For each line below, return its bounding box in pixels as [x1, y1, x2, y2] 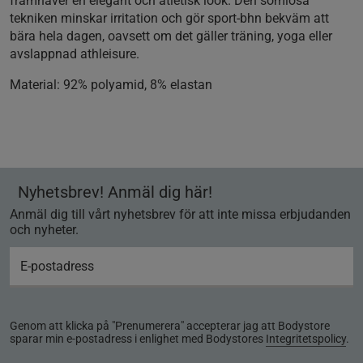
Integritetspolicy [266, 332, 346, 346]
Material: [10, 77, 60, 93]
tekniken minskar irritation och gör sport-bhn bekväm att [10, 11, 329, 27]
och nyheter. [10, 222, 79, 238]
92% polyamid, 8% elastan [60, 77, 212, 93]
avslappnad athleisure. [10, 46, 139, 62]
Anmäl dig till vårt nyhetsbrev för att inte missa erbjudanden [10, 207, 351, 223]
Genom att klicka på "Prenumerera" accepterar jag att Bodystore [10, 319, 330, 333]
